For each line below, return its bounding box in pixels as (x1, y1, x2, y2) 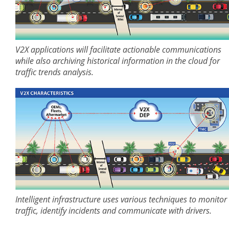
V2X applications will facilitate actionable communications (15, 44, 221, 56)
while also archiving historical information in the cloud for (15, 55, 220, 67)
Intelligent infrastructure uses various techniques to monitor (15, 194, 227, 205)
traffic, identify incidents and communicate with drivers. (15, 205, 212, 217)
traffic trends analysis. (15, 66, 94, 78)
